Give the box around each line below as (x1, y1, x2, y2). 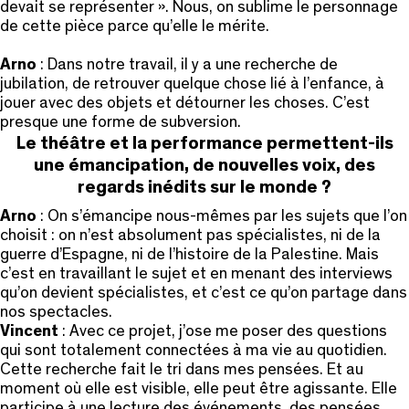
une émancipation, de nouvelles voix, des (34, 155, 375, 174)
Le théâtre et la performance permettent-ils (16, 133, 393, 152)
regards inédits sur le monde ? (78, 177, 331, 196)
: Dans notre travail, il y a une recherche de (37, 56, 338, 73)
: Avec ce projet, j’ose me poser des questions (62, 322, 387, 340)
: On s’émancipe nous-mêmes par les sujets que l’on (40, 207, 407, 225)
